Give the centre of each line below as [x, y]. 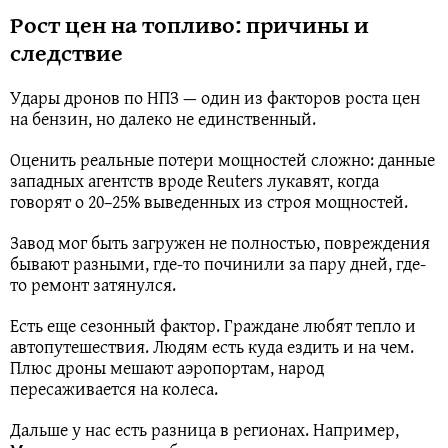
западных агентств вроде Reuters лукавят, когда [194, 180]
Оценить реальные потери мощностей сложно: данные [222, 159]
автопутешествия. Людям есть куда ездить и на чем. [212, 346]
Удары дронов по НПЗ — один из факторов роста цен [215, 97]
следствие [66, 52]
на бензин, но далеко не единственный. [163, 118]
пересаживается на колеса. [114, 388]
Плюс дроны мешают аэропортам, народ [167, 367]
